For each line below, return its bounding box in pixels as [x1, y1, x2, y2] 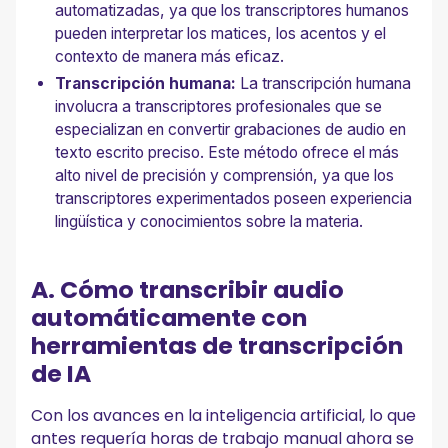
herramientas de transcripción [31, 328, 404, 362]
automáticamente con [31, 300, 308, 334]
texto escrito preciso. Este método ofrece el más [55, 143, 400, 163]
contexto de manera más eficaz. [55, 47, 285, 67]
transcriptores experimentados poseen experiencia [55, 189, 413, 209]
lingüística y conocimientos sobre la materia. [55, 212, 364, 232]
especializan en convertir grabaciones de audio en [55, 120, 407, 140]
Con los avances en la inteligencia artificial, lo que [31, 403, 417, 427]
